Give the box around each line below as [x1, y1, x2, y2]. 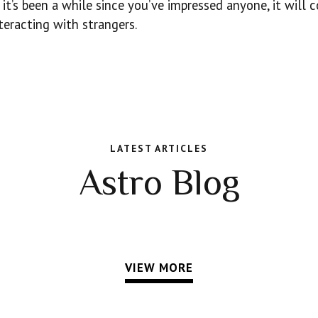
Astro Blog [78, 162, 240, 203]
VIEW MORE [125, 260, 193, 276]
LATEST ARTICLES [110, 141, 208, 155]
